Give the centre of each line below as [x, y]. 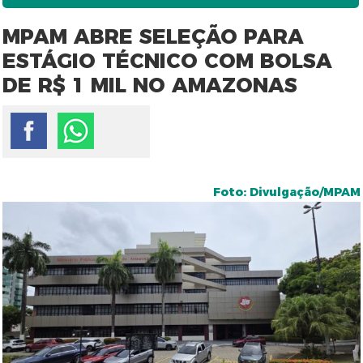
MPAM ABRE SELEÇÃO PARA [154, 36]
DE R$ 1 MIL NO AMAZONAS [150, 85]
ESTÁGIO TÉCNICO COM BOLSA [168, 61]
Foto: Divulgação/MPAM [286, 192]
